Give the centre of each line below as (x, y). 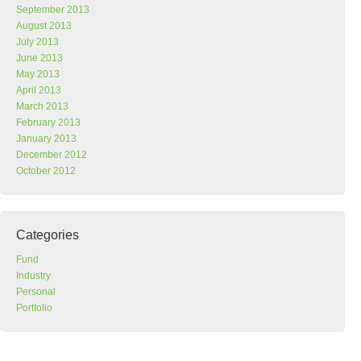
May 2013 (38, 74)
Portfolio (34, 308)
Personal (36, 292)
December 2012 (52, 155)
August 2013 (44, 26)
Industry (33, 276)
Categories (48, 235)
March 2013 (42, 106)
